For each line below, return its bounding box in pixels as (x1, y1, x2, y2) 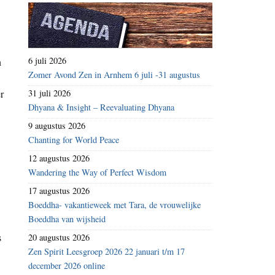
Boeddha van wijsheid (28, 213, 106, 225)
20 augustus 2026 (28, 231, 90, 244)
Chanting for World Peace (28, 134, 119, 146)
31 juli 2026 (28, 87, 71, 99)
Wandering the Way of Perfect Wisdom (28, 166, 166, 179)
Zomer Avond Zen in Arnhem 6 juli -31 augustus (28, 69, 200, 81)
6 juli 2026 (28, 55, 66, 67)
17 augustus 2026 (28, 185, 90, 197)
